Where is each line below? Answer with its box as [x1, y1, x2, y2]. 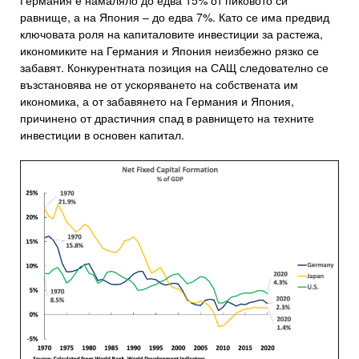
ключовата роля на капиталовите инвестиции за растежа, [20, 26, 323, 42]
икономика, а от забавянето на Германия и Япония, [20, 93, 294, 110]
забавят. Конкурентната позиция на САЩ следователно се [20, 59, 329, 76]
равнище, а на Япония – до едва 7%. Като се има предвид [20, 9, 329, 26]
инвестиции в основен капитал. [20, 127, 184, 143]
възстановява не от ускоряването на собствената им [20, 76, 298, 93]
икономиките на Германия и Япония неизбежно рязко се [20, 42, 319, 59]
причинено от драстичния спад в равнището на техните [20, 110, 314, 127]
